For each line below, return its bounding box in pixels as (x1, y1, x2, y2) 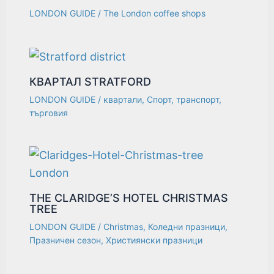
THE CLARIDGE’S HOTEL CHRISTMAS (29, 191, 229, 204)
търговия (29, 107, 68, 118)
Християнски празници (106, 234, 203, 245)
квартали (103, 94, 143, 105)
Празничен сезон (29, 234, 102, 245)
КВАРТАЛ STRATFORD (29, 75, 152, 88)
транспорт (176, 94, 220, 105)
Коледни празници (148, 221, 226, 232)
